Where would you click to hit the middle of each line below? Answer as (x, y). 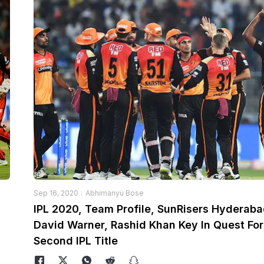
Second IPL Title (75, 241)
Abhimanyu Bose (114, 193)
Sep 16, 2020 (56, 193)
